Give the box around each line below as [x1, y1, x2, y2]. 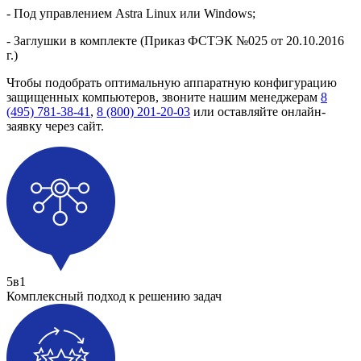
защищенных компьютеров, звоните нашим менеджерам [6, 90, 321, 105]
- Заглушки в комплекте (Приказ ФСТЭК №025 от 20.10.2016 [6, 34, 344, 48]
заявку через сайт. [6, 119, 104, 134]
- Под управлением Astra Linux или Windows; [6, 6, 255, 21]
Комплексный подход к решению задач [6, 289, 222, 304]
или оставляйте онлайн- [190, 105, 326, 119]
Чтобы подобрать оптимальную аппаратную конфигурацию [6, 76, 337, 90]
